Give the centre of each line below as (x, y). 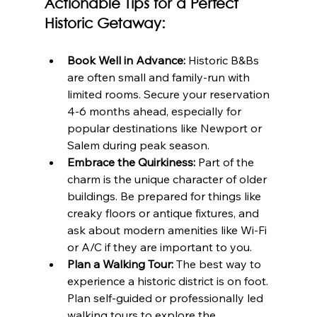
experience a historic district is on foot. (169, 281)
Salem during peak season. (138, 145)
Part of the (226, 162)
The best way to (218, 264)
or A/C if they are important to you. (159, 247)
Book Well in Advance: (126, 60)
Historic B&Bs (223, 60)
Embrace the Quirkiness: (131, 162)
